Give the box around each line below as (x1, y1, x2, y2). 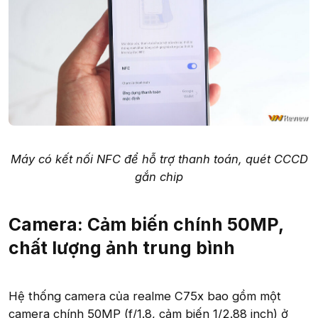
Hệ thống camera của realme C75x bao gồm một (9, 289, 281, 304)
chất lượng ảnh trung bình (9, 236, 235, 258)
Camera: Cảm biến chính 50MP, (9, 213, 283, 235)
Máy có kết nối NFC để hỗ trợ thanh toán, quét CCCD (10, 152, 308, 167)
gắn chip (135, 170, 183, 185)
